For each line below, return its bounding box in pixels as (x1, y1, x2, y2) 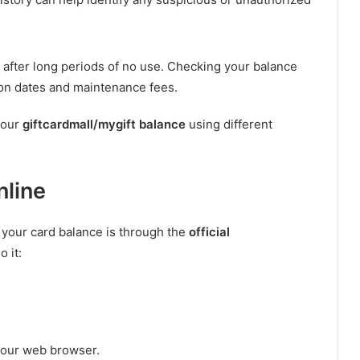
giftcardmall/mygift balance (22, 117, 186, 133)
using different (186, 117, 272, 133)
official (189, 224, 230, 240)
